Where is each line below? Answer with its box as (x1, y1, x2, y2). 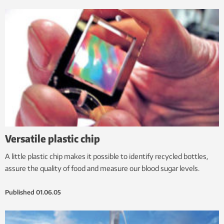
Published (5, 188, 34, 196)
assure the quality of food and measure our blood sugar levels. (5, 164, 199, 173)
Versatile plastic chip (5, 132, 100, 145)
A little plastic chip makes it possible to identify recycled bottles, (5, 152, 208, 161)
